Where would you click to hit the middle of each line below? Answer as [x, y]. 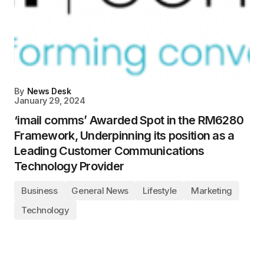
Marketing [211, 191]
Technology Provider [69, 166]
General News [100, 191]
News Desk [49, 91]
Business [39, 191]
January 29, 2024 [50, 100]
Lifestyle [160, 191]
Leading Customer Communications [109, 151]
